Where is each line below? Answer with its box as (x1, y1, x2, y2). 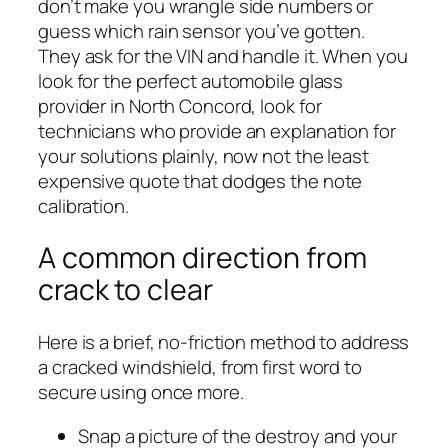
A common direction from (38, 238, 367, 278)
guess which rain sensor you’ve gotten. (38, 17, 366, 44)
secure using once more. (38, 379, 244, 406)
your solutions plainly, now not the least (38, 142, 369, 169)
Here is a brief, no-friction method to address (38, 329, 410, 356)
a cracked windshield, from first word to (38, 354, 362, 381)
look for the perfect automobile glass (38, 67, 344, 94)
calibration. (38, 192, 129, 219)
